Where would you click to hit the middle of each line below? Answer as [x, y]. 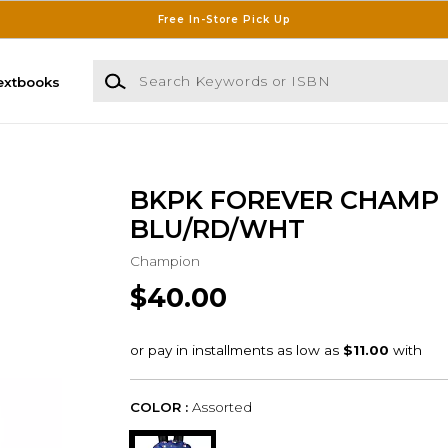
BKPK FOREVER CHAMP [284, 200]
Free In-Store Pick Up [224, 19]
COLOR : [158, 407]
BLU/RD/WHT [217, 229]
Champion [164, 260]
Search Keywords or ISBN [181, 69]
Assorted [221, 407]
